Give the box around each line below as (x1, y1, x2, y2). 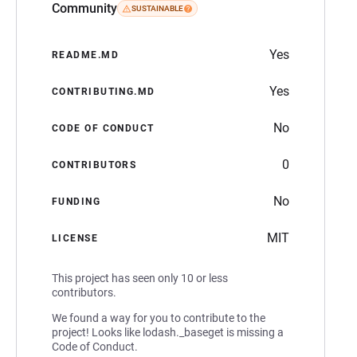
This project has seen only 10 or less (52, 271, 228, 284)
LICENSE (52, 232, 99, 244)
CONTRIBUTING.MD (52, 85, 155, 97)
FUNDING (52, 195, 101, 207)
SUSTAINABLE (131, 4, 183, 14)
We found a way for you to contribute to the (52, 311, 265, 324)
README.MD (52, 49, 119, 61)
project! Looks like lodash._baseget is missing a (52, 325, 284, 339)
